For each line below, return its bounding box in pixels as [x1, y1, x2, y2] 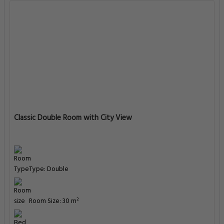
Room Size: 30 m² [29, 196, 79, 206]
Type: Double [29, 164, 68, 174]
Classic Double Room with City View [14, 112, 132, 124]
